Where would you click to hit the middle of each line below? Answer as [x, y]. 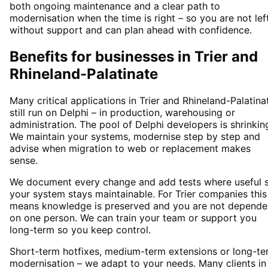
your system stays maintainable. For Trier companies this [138, 194]
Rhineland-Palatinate [84, 74]
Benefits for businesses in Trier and [134, 57]
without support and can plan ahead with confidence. [131, 30]
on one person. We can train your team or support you [133, 218]
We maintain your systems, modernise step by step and [135, 137]
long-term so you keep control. [80, 230]
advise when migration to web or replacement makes [130, 149]
